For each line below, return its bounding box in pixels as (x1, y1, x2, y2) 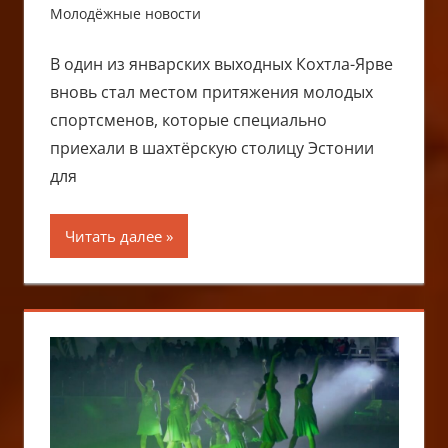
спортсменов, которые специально (49, 108, 327, 131)
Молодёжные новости (49, 3, 201, 23)
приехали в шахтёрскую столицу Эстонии (49, 136, 374, 159)
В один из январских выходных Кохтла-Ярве (49, 52, 393, 75)
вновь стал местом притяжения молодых (49, 80, 373, 103)
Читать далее (64, 225, 162, 246)
